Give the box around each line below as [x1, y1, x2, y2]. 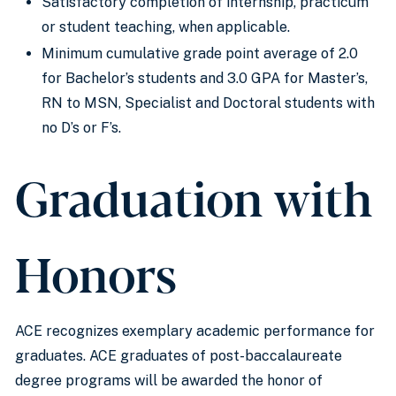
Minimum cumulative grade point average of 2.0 [42, 45, 358, 62]
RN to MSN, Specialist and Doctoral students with [42, 95, 375, 111]
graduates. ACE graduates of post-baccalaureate [15, 347, 342, 364]
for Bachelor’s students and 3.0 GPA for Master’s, [42, 70, 368, 87]
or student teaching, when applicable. [42, 19, 290, 35]
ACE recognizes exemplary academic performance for [15, 323, 375, 339]
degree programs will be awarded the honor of [15, 372, 323, 389]
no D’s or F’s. [42, 119, 121, 136]
